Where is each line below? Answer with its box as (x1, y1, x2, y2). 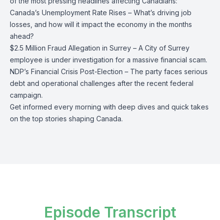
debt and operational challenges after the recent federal (10, 79, 193, 87)
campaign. (10, 91, 43, 99)
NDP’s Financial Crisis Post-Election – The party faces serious (10, 67, 208, 76)
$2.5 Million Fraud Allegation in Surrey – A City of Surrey (10, 44, 190, 52)
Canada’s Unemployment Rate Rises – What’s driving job (10, 8, 192, 17)
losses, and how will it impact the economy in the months (10, 20, 192, 28)
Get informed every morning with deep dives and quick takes (10, 103, 209, 111)
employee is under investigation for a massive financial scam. (10, 55, 207, 64)
